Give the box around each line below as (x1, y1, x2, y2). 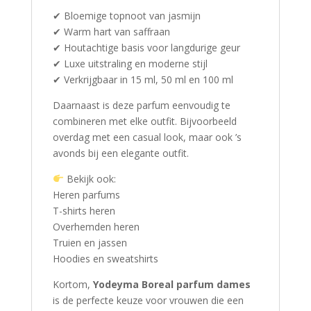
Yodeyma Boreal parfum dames (92, 278, 251, 292)
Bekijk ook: (63, 172, 116, 186)
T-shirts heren (52, 204, 115, 218)
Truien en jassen (52, 236, 127, 250)
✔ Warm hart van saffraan (52, 25, 170, 39)
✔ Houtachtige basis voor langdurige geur (52, 41, 240, 55)
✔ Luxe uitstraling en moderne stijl (52, 57, 208, 71)
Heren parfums (52, 188, 120, 202)
